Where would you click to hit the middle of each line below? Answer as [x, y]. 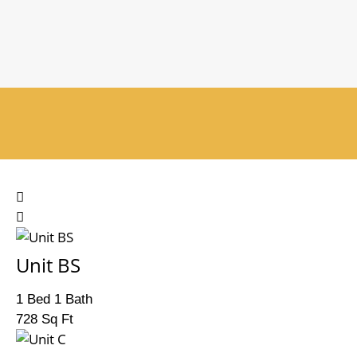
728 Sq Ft [45, 319]
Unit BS [48, 265]
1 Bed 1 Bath [54, 299]
